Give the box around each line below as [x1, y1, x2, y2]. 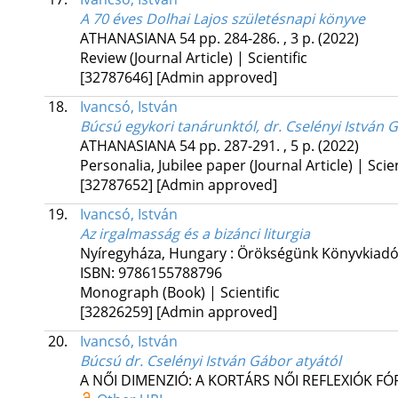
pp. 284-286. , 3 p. [198, 28, 318, 49]
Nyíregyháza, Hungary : [79, 243, 237, 264]
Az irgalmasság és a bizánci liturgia [79, 224, 310, 244]
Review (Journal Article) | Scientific [79, 48, 307, 68]
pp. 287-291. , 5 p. [198, 136, 318, 156]
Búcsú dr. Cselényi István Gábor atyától [79, 351, 341, 371]
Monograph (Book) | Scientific [79, 283, 280, 303]
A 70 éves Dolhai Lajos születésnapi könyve [79, 9, 365, 29]
